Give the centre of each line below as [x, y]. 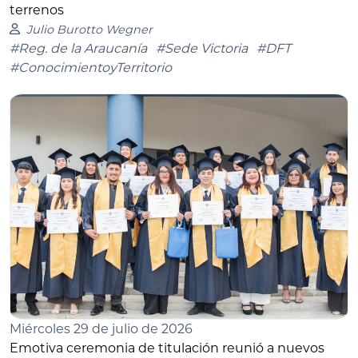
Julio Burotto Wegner [89, 29]
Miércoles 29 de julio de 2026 [101, 328]
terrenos [37, 10]
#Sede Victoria [202, 48]
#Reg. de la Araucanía [78, 48]
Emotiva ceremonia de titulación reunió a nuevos [167, 348]
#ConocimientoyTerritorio [91, 67]
